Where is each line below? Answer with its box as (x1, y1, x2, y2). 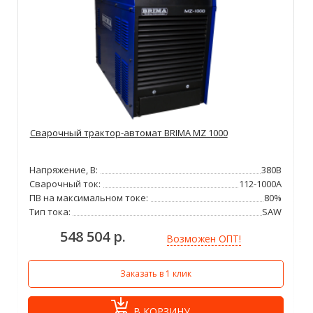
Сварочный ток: (29, 177, 101, 190)
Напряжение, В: (29, 163, 99, 176)
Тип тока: (29, 205, 71, 218)
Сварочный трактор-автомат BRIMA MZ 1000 (29, 126, 228, 139)
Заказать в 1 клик (119, 267, 191, 279)
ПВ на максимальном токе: (29, 191, 149, 204)
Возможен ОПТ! (166, 232, 241, 245)
